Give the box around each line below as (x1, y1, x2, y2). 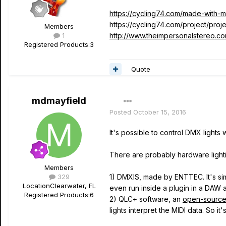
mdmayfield (32, 95, 86, 106)
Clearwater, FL (49, 182, 96, 190)
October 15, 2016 (133, 108, 186, 116)
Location (22, 182, 50, 190)
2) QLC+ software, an (109, 195, 183, 203)
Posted (109, 108, 133, 116)
